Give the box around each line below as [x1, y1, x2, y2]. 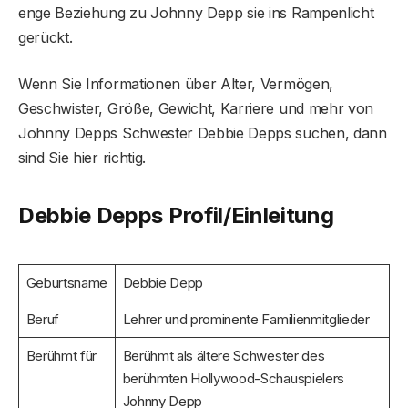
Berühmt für [25, 346, 97, 364]
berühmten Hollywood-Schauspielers [122, 369, 344, 387]
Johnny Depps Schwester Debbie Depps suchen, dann [18, 123, 387, 142]
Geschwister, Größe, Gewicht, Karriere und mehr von [18, 98, 373, 117]
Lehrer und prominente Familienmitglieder [122, 310, 370, 328]
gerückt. [18, 27, 73, 46]
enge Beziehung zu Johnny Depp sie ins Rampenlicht [18, 3, 374, 22]
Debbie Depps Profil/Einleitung [18, 202, 334, 229]
